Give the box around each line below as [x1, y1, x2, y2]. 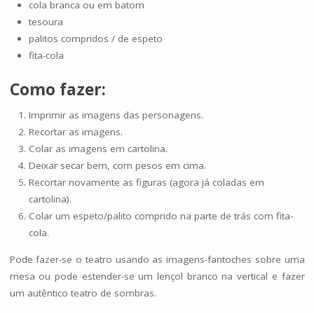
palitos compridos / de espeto [28, 32, 163, 45]
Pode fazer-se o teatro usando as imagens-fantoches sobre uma [9, 252, 305, 266]
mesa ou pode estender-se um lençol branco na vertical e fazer [9, 269, 305, 282]
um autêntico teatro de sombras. [9, 286, 156, 299]
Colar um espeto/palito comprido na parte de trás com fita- [28, 210, 293, 223]
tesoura [28, 15, 63, 28]
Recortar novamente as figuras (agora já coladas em [28, 176, 264, 189]
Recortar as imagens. [28, 125, 123, 139]
